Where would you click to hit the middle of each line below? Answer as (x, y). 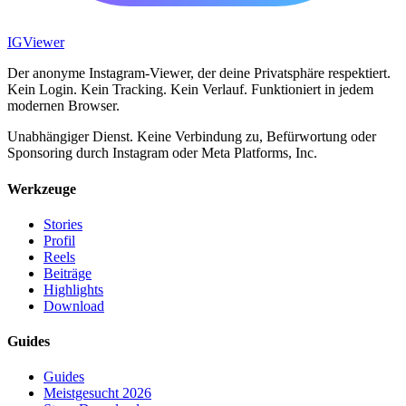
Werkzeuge (42, 188)
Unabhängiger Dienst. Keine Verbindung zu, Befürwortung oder (192, 137)
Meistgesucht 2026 (97, 393)
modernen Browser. (63, 106)
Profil (59, 240)
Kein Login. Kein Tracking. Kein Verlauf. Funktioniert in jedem (190, 90)
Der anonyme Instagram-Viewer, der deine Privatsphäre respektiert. (199, 73)
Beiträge (68, 273)
